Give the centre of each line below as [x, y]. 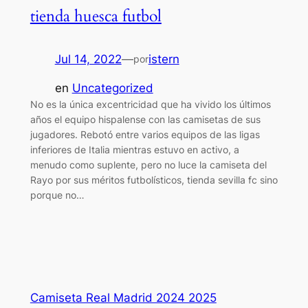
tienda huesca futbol [96, 16]
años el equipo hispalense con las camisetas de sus [145, 120]
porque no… [57, 195]
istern [164, 59]
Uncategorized [112, 88]
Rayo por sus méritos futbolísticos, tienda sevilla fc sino [154, 180]
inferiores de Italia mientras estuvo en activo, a [134, 150]
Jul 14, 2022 [88, 59]
